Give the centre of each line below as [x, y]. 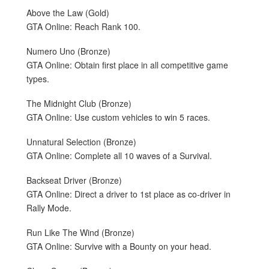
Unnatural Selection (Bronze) [81, 141]
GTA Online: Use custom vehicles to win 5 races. [118, 117]
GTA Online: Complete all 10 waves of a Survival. [119, 155]
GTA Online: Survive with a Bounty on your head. [119, 246]
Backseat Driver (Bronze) [74, 180]
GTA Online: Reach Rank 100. [83, 26]
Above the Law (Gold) [68, 12]
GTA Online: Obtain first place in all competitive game [127, 65]
